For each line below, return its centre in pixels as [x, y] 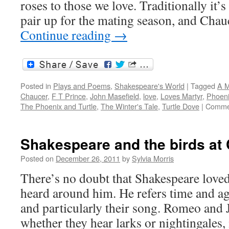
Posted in [36, 85]
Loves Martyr [181, 96]
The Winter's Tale [129, 106]
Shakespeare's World [150, 85]
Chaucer [34, 96]
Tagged [203, 85]
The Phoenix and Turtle [59, 106]
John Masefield [114, 96]
